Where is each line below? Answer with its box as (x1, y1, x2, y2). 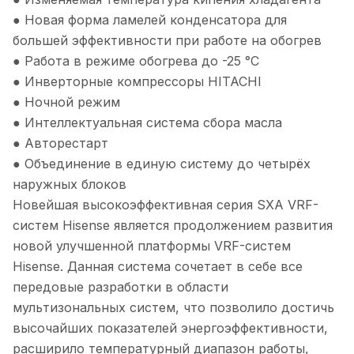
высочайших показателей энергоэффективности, (13, 320, 328, 337)
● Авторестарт (13, 135, 108, 152)
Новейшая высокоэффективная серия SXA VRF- (13, 197, 318, 213)
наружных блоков (13, 176, 126, 193)
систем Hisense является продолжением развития (13, 217, 333, 234)
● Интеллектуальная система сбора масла (13, 115, 282, 131)
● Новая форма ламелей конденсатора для (13, 12, 287, 28)
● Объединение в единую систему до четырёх (13, 156, 311, 172)
